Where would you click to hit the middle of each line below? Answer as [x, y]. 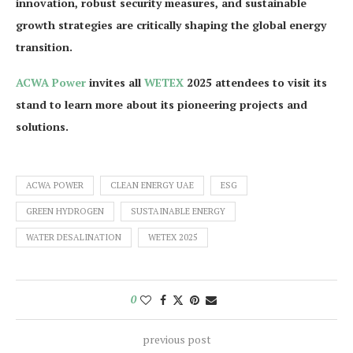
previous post [176, 339]
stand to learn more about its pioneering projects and [162, 104]
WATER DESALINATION [74, 237]
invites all [115, 82]
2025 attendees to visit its [255, 82]
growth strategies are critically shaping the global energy [171, 25]
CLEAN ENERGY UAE [152, 185]
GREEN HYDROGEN [65, 211]
